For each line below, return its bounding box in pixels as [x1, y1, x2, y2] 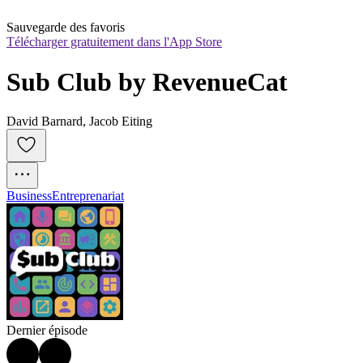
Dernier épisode [6, 323, 88, 338]
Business [6, 189, 52, 203]
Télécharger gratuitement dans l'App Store [6, 35, 222, 49]
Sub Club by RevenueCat [6, 66, 288, 96]
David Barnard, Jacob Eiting [6, 114, 152, 129]
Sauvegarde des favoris [6, 20, 125, 35]
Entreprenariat [52, 189, 124, 203]
